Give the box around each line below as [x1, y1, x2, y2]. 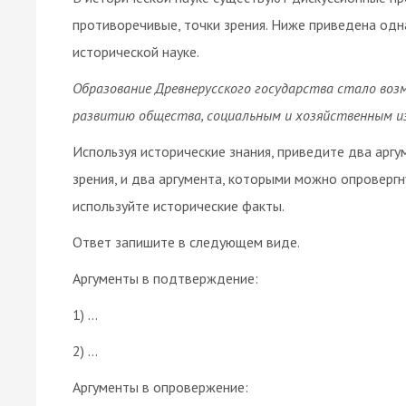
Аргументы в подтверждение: [72, 268, 258, 287]
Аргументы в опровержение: [72, 377, 248, 396]
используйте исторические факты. [72, 196, 285, 215]
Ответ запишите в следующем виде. [72, 232, 300, 251]
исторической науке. [72, 42, 199, 61]
